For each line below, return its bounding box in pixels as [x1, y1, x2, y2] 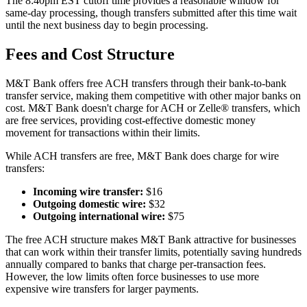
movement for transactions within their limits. [5, 126, 200, 138]
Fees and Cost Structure [5, 45, 175, 64]
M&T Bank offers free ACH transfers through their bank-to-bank [5, 77, 286, 89]
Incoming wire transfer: [33, 185, 143, 197]
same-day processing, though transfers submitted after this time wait [5, 7, 297, 19]
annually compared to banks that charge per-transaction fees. [5, 258, 266, 270]
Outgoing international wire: [33, 210, 165, 222]
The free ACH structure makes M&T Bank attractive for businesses [5, 233, 296, 245]
